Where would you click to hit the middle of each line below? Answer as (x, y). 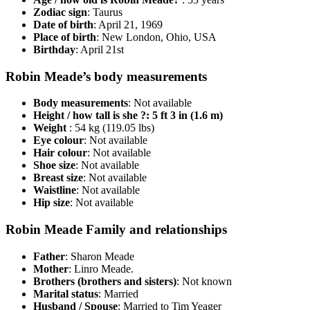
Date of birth (63, 25)
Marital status (66, 293)
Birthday (54, 49)
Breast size (58, 178)
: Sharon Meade (100, 256)
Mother (51, 268)
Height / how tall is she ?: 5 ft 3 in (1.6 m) (128, 116)
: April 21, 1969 (128, 25)
